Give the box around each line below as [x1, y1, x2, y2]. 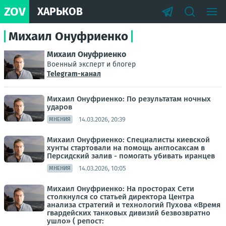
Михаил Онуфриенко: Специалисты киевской [47, 135, 210, 145]
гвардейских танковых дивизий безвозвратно [47, 208, 210, 218]
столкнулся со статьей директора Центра [47, 192, 194, 202]
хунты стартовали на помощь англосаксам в [47, 143, 205, 153]
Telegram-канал [47, 70, 101, 78]
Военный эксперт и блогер [47, 60, 136, 69]
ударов [47, 102, 72, 112]
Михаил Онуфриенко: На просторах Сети [47, 184, 194, 194]
